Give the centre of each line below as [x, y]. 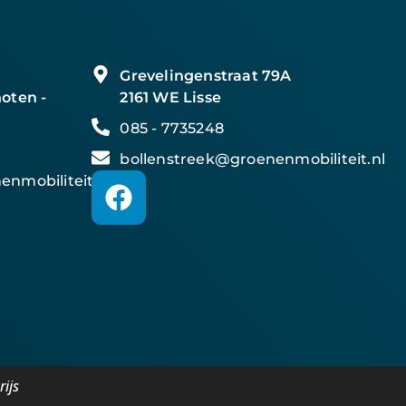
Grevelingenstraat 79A [206, 76]
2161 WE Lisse [171, 97]
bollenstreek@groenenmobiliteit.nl [253, 159]
